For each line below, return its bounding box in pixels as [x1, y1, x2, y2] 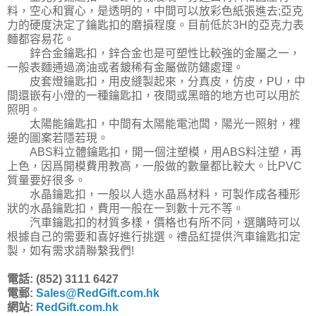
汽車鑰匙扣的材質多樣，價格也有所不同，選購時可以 [7, 217, 300, 229]
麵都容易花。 [7, 33, 75, 46]
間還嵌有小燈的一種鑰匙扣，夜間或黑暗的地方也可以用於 [7, 90, 300, 102]
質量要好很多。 [7, 174, 86, 187]
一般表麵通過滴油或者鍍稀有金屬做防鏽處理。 [7, 61, 244, 74]
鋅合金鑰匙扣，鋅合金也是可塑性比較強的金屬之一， [7, 47, 300, 60]
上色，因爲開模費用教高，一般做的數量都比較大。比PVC [7, 160, 302, 173]
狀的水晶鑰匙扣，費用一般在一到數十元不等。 [7, 202, 244, 215]
